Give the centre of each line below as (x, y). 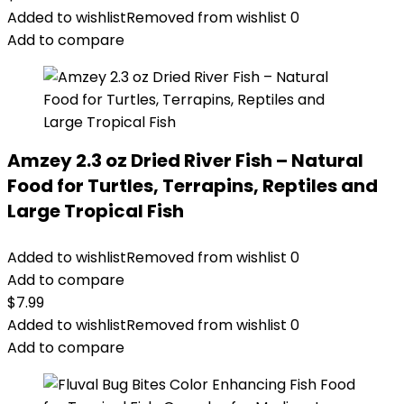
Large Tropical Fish (96, 211)
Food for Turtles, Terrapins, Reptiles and (193, 186)
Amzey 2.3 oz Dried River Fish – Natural (185, 161)
